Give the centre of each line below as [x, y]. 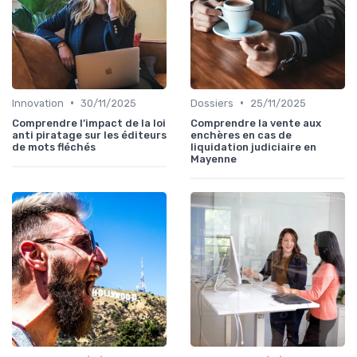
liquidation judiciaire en [253, 147]
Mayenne [214, 159]
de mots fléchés [54, 147]
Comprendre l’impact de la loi [89, 123]
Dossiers [212, 103]
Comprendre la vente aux [256, 123]
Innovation [38, 103]
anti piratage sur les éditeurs [89, 135]
